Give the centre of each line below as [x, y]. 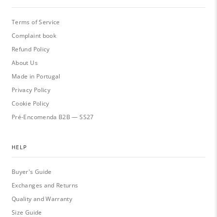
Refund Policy [31, 49]
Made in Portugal [36, 76]
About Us [25, 62]
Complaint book [34, 35]
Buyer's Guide [32, 171]
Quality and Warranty [42, 199]
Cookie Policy [31, 103]
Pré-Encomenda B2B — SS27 [53, 117]
